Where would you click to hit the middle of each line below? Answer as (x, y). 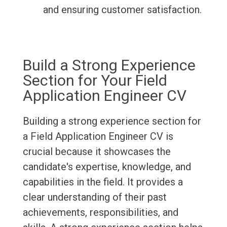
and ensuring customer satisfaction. (122, 10)
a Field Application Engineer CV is (98, 137)
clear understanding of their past (94, 197)
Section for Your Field (95, 81)
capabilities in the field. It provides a (103, 182)
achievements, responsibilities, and (100, 213)
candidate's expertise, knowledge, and (107, 167)
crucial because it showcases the (97, 152)
